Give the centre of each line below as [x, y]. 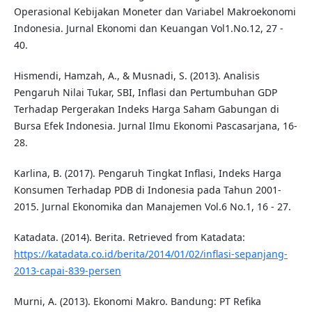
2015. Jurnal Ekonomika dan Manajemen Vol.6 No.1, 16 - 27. [152, 207]
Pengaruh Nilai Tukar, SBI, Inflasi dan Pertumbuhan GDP [145, 93]
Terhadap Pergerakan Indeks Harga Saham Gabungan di [146, 109]
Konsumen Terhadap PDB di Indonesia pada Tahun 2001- [147, 190]
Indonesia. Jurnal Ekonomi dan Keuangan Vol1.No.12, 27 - [148, 29]
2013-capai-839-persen [67, 271]
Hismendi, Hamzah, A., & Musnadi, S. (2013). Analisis [136, 76]
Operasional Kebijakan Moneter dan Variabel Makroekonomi [155, 12]
